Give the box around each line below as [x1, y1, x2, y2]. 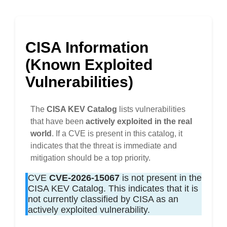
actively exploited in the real [86, 117, 192, 126]
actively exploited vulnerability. [28, 205, 150, 215]
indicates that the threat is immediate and [30, 141, 177, 150]
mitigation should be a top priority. [30, 153, 150, 163]
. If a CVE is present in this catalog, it [52, 129, 182, 138]
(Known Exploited [25, 56, 153, 73]
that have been [30, 117, 86, 126]
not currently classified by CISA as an [28, 194, 178, 205]
